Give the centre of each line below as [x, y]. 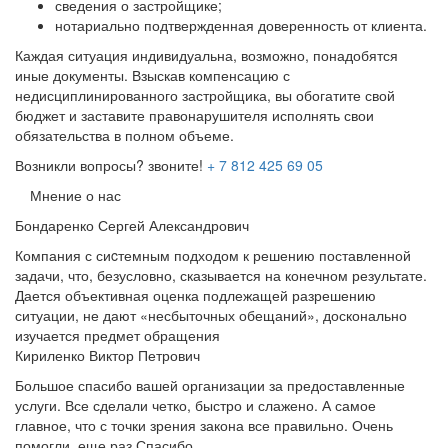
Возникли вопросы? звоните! [111, 164]
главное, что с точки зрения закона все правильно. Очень [204, 424]
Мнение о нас [75, 194]
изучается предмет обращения [117, 334]
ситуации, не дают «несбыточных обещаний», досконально [211, 314]
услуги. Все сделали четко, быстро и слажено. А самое [195, 404]
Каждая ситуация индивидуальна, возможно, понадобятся [206, 54]
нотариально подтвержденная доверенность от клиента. [241, 24]
